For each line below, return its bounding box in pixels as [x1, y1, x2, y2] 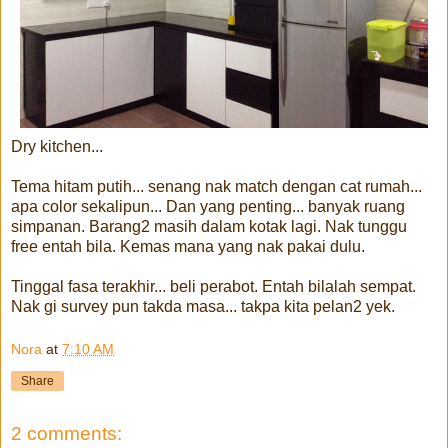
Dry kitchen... [11, 137, 103, 155]
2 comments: [11, 423, 122, 445]
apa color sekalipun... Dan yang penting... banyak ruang [11, 197, 405, 215]
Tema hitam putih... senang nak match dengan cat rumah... [11, 177, 422, 195]
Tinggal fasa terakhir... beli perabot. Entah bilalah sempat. [11, 277, 416, 295]
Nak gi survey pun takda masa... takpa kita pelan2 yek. [11, 297, 395, 315]
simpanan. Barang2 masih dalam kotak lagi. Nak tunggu [11, 217, 407, 235]
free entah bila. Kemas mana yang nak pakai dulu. [11, 237, 365, 255]
